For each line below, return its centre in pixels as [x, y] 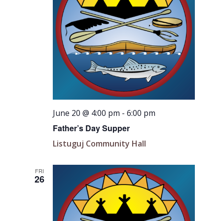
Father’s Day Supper [92, 128]
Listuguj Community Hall [100, 143]
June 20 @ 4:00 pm [87, 113]
